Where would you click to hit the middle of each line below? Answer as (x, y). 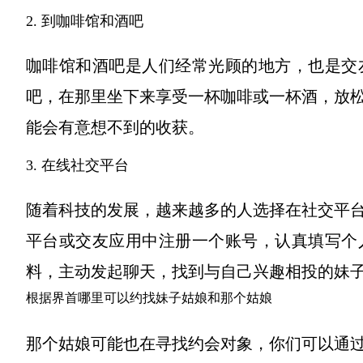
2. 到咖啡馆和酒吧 (85, 21)
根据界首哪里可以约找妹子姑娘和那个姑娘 (149, 298)
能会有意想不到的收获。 (115, 127)
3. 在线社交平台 (77, 165)
